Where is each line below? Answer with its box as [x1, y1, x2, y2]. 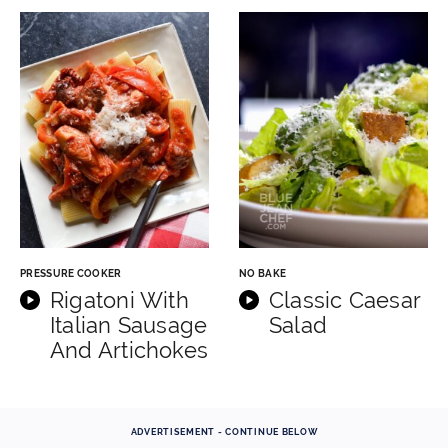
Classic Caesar [269, 286, 421, 313]
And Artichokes [50, 336, 209, 363]
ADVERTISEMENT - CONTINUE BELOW [130, 426, 318, 437]
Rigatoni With [50, 286, 189, 313]
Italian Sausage [50, 311, 208, 338]
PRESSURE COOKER [20, 267, 122, 279]
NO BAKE [239, 267, 287, 279]
